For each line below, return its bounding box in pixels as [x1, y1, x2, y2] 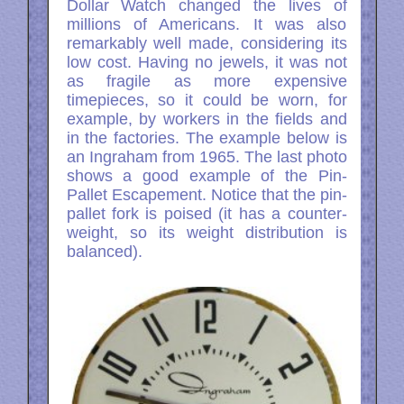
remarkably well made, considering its [66, 34, 347, 53]
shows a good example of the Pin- [66, 167, 347, 186]
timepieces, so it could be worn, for [66, 91, 347, 110]
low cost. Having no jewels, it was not [66, 53, 347, 72]
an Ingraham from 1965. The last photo [66, 148, 347, 167]
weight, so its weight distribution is [66, 224, 347, 243]
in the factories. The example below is [66, 129, 347, 148]
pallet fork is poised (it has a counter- [66, 205, 347, 224]
